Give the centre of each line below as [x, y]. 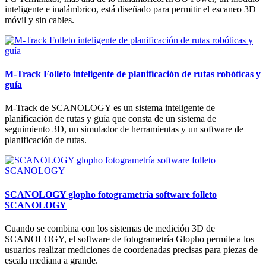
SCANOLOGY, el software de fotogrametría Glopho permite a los [129, 239]
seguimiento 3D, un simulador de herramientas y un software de [124, 129]
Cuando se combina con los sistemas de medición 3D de [110, 228]
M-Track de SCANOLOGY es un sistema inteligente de [110, 108]
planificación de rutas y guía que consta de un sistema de [110, 119]
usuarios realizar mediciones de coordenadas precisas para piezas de [131, 249]
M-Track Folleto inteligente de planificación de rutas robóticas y [133, 74]
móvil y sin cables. [39, 20]
